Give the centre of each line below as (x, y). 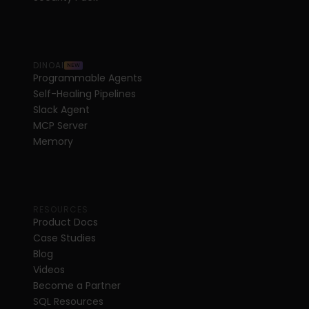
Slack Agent (61, 109)
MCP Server (60, 125)
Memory (53, 141)
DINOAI (49, 65)
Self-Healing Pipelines (84, 93)
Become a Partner (77, 285)
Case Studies (64, 238)
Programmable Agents (88, 78)
